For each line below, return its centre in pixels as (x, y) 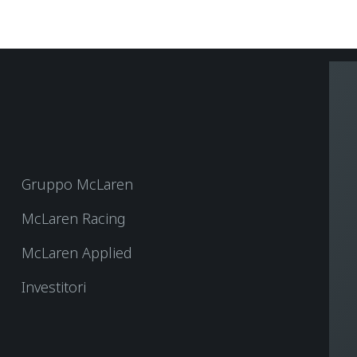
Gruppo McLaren (77, 184)
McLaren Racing (73, 218)
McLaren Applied (76, 252)
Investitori (53, 286)
